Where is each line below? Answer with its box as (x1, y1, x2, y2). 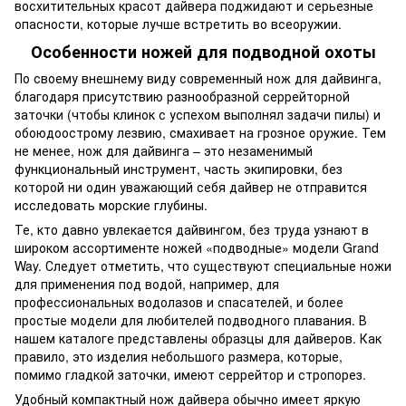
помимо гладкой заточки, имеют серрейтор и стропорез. (14, 365, 366, 384)
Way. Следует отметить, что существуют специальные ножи (14, 256, 391, 275)
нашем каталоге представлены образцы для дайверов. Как (14, 329, 382, 348)
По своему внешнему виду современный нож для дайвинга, (14, 69, 382, 88)
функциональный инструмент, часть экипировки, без (14, 159, 343, 179)
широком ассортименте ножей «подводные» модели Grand (14, 238, 379, 257)
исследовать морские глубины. (14, 196, 208, 215)
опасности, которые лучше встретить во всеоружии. (14, 14, 342, 33)
